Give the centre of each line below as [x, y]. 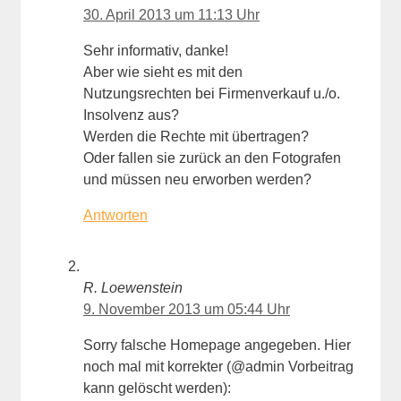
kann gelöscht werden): [157, 388]
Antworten [115, 216]
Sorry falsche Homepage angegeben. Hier [217, 346]
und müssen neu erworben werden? [197, 180]
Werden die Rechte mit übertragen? [196, 137]
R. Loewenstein [133, 288]
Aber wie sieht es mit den [163, 73]
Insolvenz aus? [131, 115]
